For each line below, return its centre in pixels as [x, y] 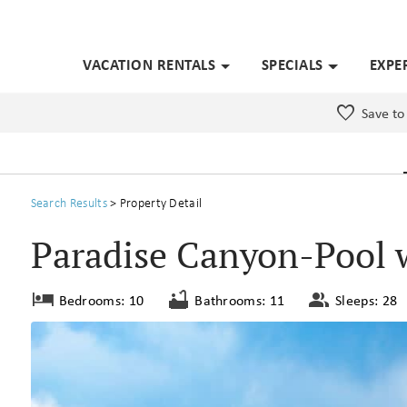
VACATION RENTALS [149, 65]
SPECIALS [292, 65]
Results [88, 203]
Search [50, 203]
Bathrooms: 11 [240, 300]
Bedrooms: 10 [101, 300]
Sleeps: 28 [367, 300]
